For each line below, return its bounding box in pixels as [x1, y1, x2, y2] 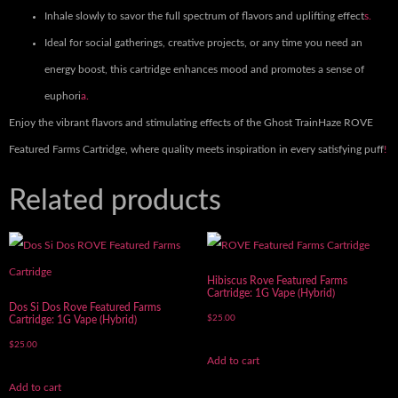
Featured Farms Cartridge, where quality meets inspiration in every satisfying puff [9, 144, 384, 155]
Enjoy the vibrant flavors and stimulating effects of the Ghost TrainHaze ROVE [9, 117, 373, 129]
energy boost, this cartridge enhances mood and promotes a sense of [44, 64, 364, 76]
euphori [44, 91, 81, 102]
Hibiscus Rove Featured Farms [206, 275, 347, 287]
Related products [9, 187, 221, 216]
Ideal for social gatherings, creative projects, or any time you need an [44, 37, 362, 49]
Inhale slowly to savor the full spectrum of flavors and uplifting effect [44, 11, 364, 22]
